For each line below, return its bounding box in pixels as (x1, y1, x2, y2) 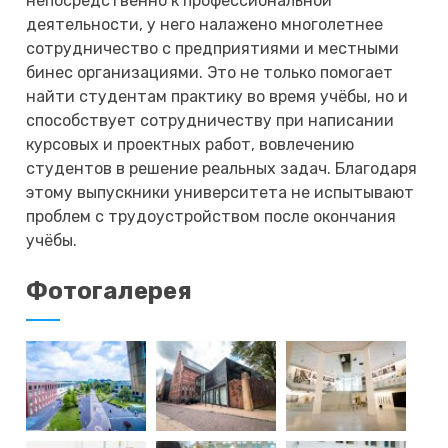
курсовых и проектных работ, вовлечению (26, 134, 355, 154)
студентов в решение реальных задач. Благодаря (26, 158, 418, 178)
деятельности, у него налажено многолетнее (26, 14, 384, 34)
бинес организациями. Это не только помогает (26, 62, 394, 82)
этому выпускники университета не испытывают (26, 182, 415, 202)
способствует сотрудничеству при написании (26, 110, 395, 130)
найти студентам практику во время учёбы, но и (26, 86, 409, 106)
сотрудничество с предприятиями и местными (26, 38, 400, 58)
